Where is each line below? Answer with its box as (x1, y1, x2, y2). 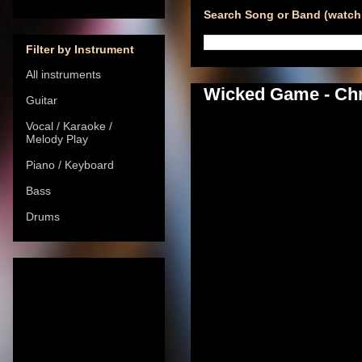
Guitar (26, 93, 57, 107)
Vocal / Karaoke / (26, 119, 112, 133)
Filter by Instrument (26, 42, 134, 56)
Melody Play (26, 132, 88, 145)
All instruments (26, 67, 101, 81)
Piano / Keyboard (26, 158, 114, 171)
